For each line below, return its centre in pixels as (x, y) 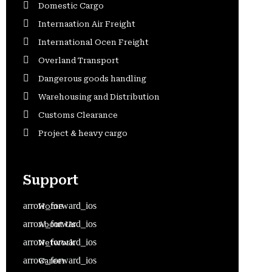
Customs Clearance (78, 115)
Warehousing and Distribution (99, 97)
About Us (57, 224)
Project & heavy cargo (83, 133)
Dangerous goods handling (92, 78)
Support (51, 180)
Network (57, 242)
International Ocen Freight (93, 42)
